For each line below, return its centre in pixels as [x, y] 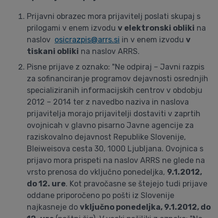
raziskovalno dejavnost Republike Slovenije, [106, 137]
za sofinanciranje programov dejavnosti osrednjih [118, 79]
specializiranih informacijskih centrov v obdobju [115, 90]
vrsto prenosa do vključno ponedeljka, [97, 172]
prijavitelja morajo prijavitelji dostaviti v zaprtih [114, 114]
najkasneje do [53, 207]
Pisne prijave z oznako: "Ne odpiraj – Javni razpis [116, 67]
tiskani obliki [53, 51]
